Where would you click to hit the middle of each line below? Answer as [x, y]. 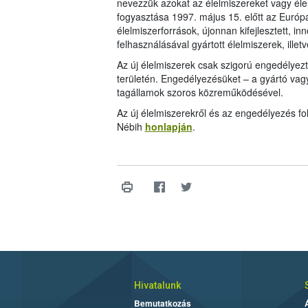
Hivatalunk [157, 286]
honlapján [168, 127]
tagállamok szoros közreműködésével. [200, 92]
